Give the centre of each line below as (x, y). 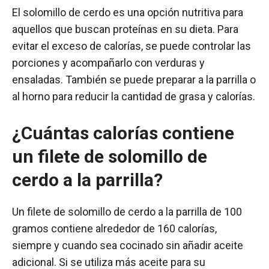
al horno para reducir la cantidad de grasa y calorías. (134, 96)
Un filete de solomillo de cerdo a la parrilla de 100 (127, 211)
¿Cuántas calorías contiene (123, 133)
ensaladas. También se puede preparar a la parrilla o (134, 79)
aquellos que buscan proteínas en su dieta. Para (125, 29)
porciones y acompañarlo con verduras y (108, 62)
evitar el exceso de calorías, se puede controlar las (131, 46)
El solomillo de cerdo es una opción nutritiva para (128, 12)
